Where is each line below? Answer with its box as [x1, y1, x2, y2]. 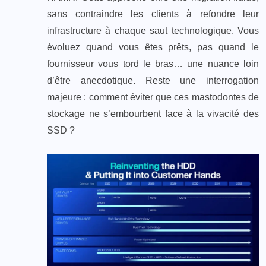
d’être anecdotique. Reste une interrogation [47, 75, 259, 85]
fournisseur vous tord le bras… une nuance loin [47, 58, 259, 69]
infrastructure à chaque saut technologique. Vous [47, 25, 259, 36]
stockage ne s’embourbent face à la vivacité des [47, 108, 259, 119]
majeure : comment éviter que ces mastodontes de [47, 91, 259, 102]
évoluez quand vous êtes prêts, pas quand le [47, 42, 259, 52]
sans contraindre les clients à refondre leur [47, 8, 259, 19]
